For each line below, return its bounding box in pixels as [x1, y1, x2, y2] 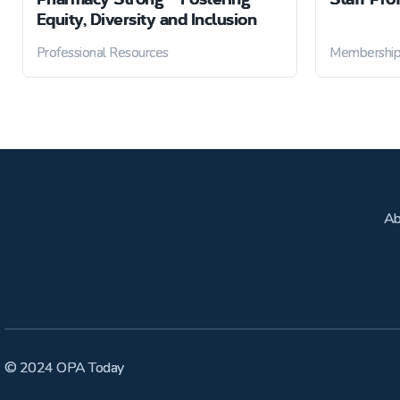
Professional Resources [36, 44, 169, 62]
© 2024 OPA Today [4, 358, 124, 378]
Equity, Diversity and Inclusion [36, 6, 256, 30]
